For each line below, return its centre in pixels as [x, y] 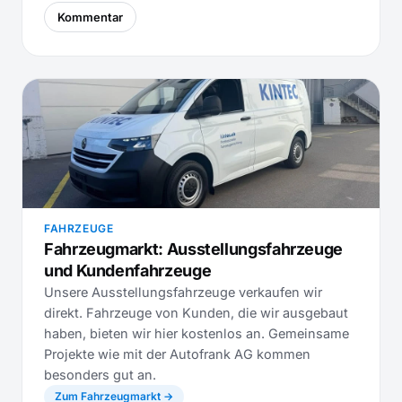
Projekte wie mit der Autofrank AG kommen [177, 354]
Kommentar [90, 17]
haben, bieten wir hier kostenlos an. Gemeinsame [197, 333]
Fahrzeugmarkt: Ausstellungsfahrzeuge [194, 249]
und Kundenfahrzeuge [128, 271]
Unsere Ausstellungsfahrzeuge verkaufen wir [183, 292]
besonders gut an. [100, 375]
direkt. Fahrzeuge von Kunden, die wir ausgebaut [196, 313]
